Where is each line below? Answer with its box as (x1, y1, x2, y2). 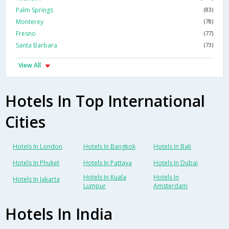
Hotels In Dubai (153, 158, 198, 168)
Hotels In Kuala (83, 173, 126, 182)
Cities (5, 111, 45, 133)
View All (18, 61, 41, 70)
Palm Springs (16, 6, 53, 15)
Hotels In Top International (5, 90, 205, 112)
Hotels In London (13, 142, 62, 151)
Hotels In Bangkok (83, 142, 135, 151)
